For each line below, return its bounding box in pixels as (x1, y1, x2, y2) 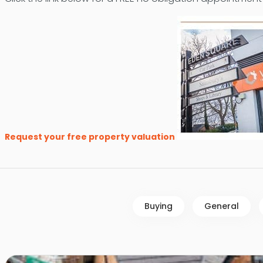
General (204, 200, 239, 213)
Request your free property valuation (4, 131, 175, 143)
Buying (144, 200, 173, 213)
